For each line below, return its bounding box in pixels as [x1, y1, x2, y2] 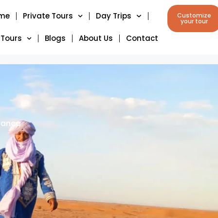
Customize [177, 11, 211, 19]
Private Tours [22, 11, 73, 21]
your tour [180, 17, 208, 25]
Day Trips [96, 11, 131, 21]
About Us [79, 33, 113, 43]
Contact [126, 33, 159, 43]
